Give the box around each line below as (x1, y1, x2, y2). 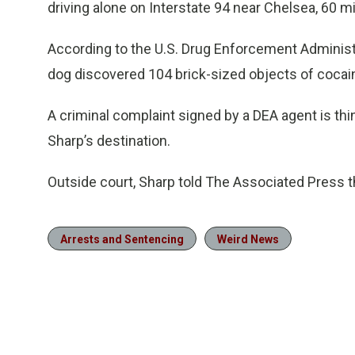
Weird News (217, 233, 279, 246)
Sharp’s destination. (48, 132, 170, 150)
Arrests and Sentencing (60, 233, 184, 246)
